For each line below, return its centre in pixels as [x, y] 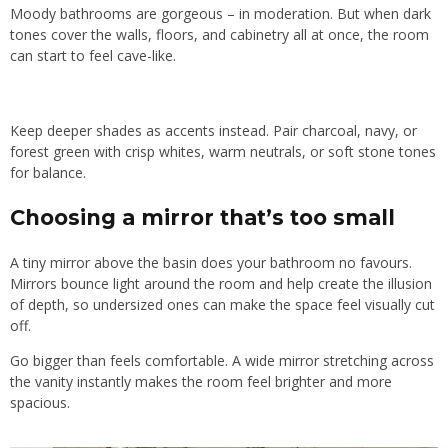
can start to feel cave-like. [93, 56]
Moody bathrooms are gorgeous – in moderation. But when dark [220, 14]
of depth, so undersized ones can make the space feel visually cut [222, 305]
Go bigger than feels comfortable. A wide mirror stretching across [222, 361]
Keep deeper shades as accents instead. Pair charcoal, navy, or [213, 131]
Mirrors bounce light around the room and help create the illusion [221, 284]
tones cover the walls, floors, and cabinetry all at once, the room [219, 35]
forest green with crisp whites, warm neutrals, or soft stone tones [223, 152]
